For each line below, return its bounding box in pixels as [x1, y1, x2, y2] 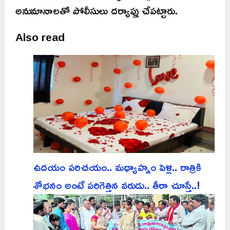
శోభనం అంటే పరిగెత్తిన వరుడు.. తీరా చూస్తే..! [33, 175, 200, 196]
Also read [15, 27, 65, 48]
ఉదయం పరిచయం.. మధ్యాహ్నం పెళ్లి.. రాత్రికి [33, 157, 201, 178]
